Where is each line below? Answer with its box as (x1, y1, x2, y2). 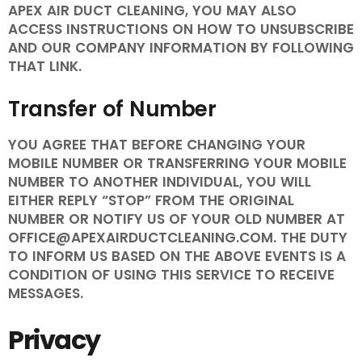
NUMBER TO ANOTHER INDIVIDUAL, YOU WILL (8, 172, 311, 192)
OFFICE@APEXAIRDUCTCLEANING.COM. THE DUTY (8, 228, 347, 248)
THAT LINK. (8, 57, 82, 77)
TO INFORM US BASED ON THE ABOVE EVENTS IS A (8, 246, 346, 267)
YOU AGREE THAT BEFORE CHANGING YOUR (8, 135, 305, 155)
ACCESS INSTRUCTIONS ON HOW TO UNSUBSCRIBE (8, 19, 354, 40)
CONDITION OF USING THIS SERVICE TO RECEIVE (8, 265, 335, 285)
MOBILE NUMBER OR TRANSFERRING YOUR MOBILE (8, 154, 347, 174)
